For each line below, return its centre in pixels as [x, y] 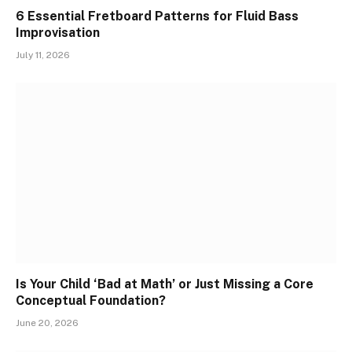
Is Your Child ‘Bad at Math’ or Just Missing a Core [165, 284]
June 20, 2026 [47, 323]
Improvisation [58, 33]
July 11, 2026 [43, 55]
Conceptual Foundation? [91, 300]
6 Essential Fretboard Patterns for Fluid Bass [157, 16]
